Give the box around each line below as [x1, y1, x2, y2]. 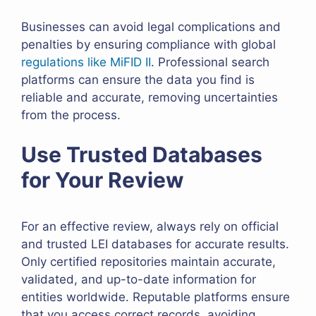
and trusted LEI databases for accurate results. [21, 237, 289, 252]
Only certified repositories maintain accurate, [21, 255, 276, 269]
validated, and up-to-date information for [21, 272, 256, 287]
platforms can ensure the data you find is [21, 72, 255, 87]
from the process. [21, 107, 121, 122]
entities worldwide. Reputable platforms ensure [21, 290, 290, 305]
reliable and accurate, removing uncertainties [21, 90, 278, 104]
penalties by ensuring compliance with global [21, 37, 276, 51]
